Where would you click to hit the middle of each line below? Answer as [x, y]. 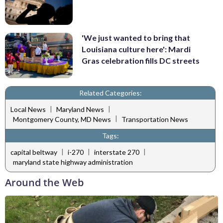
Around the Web [44, 182]
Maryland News [80, 110]
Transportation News [155, 119]
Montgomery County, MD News [62, 119]
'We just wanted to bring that [136, 38]
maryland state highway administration [73, 162]
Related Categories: [110, 93]
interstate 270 [117, 152]
